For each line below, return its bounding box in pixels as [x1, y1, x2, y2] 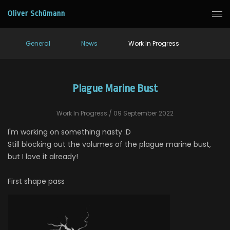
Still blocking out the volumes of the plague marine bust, [8, 139, 211, 149]
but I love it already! [8, 151, 78, 162]
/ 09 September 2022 [107, 109, 174, 118]
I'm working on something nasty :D [8, 127, 131, 137]
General [26, 39, 50, 48]
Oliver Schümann [8, 9, 65, 18]
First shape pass [8, 176, 65, 186]
